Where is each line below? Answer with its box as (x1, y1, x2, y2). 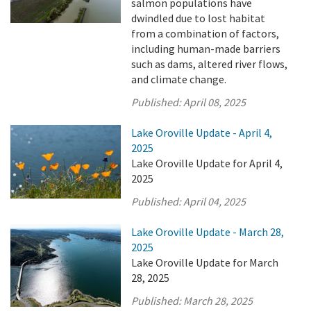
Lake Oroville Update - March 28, (131, 225, 285, 239)
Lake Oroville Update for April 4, (131, 156, 283, 170)
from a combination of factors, (131, 26, 280, 40)
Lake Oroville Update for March (131, 255, 279, 269)
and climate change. (131, 72, 227, 86)
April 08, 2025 (183, 95, 246, 109)
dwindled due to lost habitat (131, 11, 266, 25)
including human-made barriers (131, 42, 281, 56)
